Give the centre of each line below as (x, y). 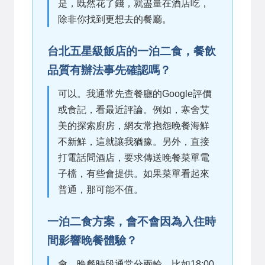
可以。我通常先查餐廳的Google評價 (135, 93)
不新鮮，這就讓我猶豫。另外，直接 (134, 141)
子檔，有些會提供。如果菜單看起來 (134, 173)
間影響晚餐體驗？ (92, 240)
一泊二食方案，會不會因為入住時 (132, 221)
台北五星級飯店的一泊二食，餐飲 (132, 51)
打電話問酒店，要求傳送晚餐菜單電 (134, 157)
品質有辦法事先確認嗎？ (109, 70)
